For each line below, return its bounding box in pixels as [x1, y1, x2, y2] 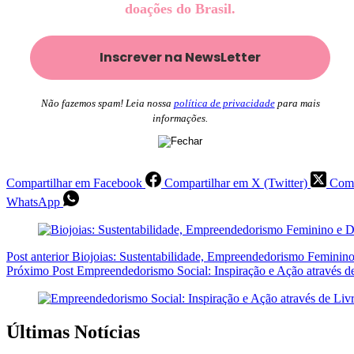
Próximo [6, 263, 52, 277]
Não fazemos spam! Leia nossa [40, 96, 174, 109]
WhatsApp [6, 194, 60, 209]
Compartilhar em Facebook [6, 175, 142, 190]
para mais [274, 96, 320, 109]
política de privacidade [173, 96, 275, 109]
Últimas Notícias [6, 321, 140, 342]
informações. [153, 111, 208, 124]
